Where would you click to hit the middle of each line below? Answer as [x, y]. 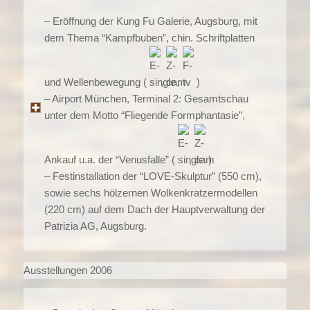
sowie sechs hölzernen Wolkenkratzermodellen [151, 192]
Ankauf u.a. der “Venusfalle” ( [111, 159]
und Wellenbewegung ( [97, 82]
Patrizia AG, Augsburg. [95, 226]
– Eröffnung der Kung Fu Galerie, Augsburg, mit [151, 21]
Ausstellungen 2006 [67, 271]
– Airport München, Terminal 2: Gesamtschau [146, 98]
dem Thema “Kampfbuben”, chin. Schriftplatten [149, 37]
